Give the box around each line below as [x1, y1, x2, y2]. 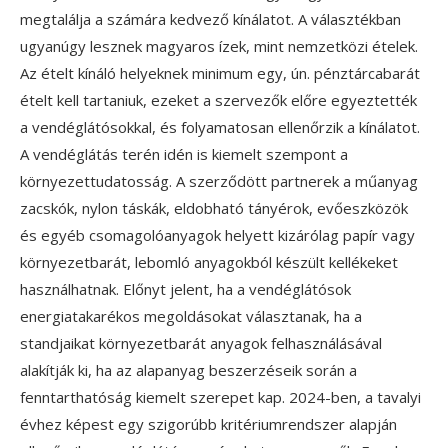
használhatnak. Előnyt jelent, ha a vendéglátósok [20, 279, 351, 300]
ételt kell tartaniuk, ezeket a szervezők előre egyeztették [20, 90, 417, 111]
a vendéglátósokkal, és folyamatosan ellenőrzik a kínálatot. [20, 117, 420, 138]
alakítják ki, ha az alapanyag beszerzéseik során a [20, 360, 357, 381]
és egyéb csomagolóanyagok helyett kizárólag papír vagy [20, 225, 415, 246]
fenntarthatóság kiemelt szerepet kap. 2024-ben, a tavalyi [20, 387, 421, 408]
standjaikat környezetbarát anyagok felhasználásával [20, 333, 382, 354]
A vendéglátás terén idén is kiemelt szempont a [20, 144, 348, 165]
